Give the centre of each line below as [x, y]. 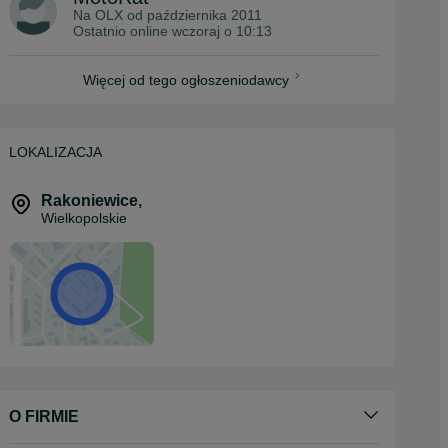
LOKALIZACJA [55, 152]
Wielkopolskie [84, 218]
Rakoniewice [89, 201]
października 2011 [204, 15]
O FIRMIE [44, 417]
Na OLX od [110, 15]
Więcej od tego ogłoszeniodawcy [186, 80]
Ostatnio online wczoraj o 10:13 [172, 31]
